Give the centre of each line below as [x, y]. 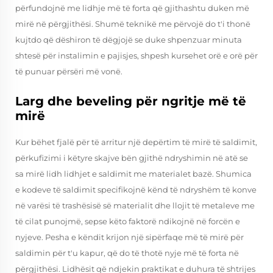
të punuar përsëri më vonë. [69, 71]
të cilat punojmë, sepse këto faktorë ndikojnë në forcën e [128, 221]
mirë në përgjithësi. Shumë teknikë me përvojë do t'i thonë [133, 24]
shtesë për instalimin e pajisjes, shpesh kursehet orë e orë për [136, 55]
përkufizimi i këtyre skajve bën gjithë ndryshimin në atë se [132, 158]
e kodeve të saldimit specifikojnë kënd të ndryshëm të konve [136, 190]
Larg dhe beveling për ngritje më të [131, 101]
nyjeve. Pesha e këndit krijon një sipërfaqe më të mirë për [129, 237]
